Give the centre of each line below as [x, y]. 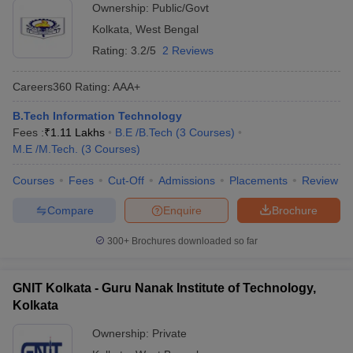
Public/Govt [180, 8]
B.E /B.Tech [144, 132]
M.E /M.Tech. [45, 149]
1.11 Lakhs [78, 132]
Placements [258, 180]
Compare [70, 210]
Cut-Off [126, 180]
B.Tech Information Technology [97, 116]
